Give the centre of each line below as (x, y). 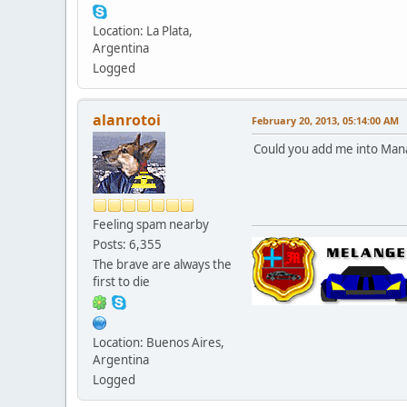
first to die (121, 281)
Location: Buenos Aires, (159, 342)
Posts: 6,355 (127, 244)
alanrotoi (127, 119)
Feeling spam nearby (151, 224)
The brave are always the (162, 264)
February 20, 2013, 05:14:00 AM (325, 120)
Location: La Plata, (143, 30)
